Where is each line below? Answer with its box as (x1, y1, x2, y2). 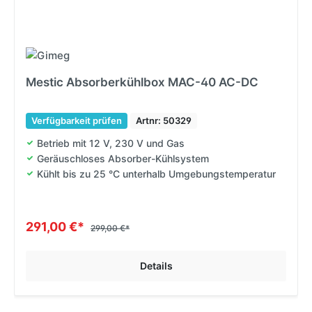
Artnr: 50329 (136, 114, 192, 126)
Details (139, 259, 173, 272)
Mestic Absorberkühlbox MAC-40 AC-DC (26, 75, 258, 89)
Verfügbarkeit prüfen (31, 114, 122, 126)
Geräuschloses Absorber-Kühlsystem (37, 152, 209, 164)
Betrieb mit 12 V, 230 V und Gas (37, 136, 185, 149)
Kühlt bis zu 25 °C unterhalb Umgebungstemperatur (37, 167, 276, 180)
